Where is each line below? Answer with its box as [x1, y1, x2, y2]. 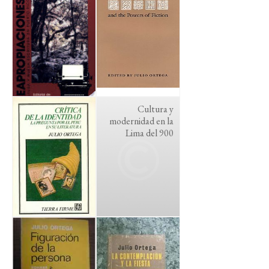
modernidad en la [109, 115, 174, 127]
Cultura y [138, 103, 174, 115]
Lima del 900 [125, 127, 174, 139]
